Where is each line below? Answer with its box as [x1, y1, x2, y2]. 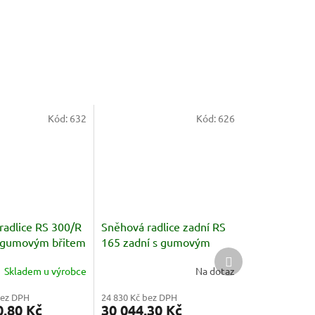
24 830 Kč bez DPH [101, 291, 178, 304]
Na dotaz [195, 264, 235, 277]
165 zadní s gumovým [101, 235, 211, 250]
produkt [231, 260, 267, 274]
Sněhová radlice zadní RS [101, 219, 226, 234]
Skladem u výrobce [4, 264, 87, 277]
